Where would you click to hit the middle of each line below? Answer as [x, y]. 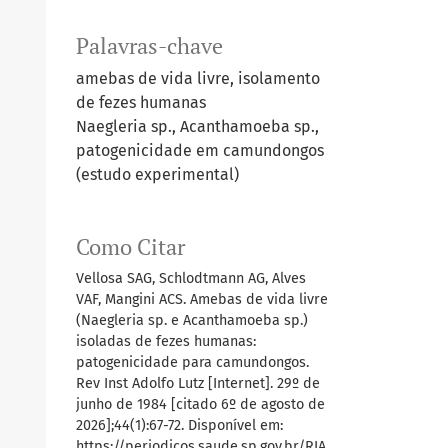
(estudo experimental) [157, 174]
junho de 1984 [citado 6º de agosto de [200, 404]
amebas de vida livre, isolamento [198, 78]
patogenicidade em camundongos [200, 150]
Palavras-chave [149, 45]
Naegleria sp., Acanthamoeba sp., [197, 126]
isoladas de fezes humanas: [166, 341]
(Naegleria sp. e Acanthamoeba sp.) [192, 320]
